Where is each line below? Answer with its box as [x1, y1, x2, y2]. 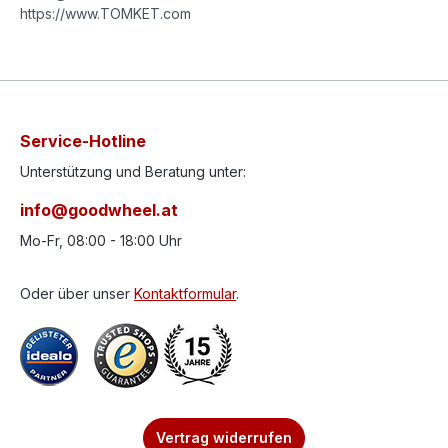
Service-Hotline [20, 131, 146, 151]
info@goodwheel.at [20, 200, 178, 220]
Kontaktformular [134, 285, 236, 302]
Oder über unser [20, 285, 134, 302]
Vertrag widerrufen [156, 429, 292, 446]
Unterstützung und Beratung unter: [20, 163, 246, 180]
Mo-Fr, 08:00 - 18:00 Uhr [20, 232, 182, 249]
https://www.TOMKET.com [20, 5, 191, 22]
